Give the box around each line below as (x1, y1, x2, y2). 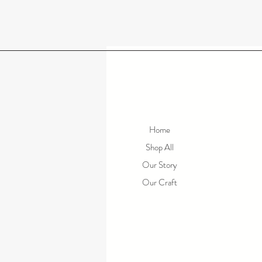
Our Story (142, 158, 177, 171)
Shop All (146, 141, 174, 154)
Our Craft (142, 176, 177, 189)
